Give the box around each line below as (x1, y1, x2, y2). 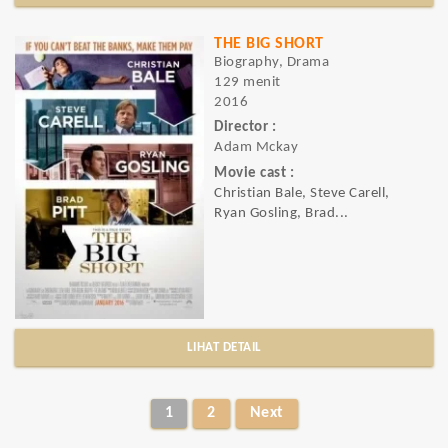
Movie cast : (214, 165, 294, 181)
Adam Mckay (214, 140, 298, 156)
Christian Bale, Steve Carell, (214, 185, 390, 201)
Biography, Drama (214, 55, 329, 70)
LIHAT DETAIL (186, 341, 262, 354)
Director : (214, 120, 276, 136)
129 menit (214, 75, 281, 90)
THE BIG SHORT (214, 36, 324, 52)
